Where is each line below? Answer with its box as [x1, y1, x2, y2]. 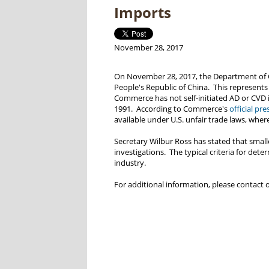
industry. [113, 157, 150, 169]
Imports [113, 2, 171, 23]
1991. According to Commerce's [113, 103, 229, 115]
